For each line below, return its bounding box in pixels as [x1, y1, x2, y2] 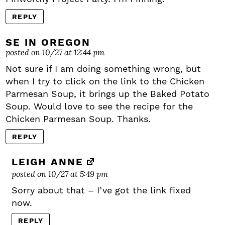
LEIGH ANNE [12, 156, 83, 168]
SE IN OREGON [6, 36, 90, 49]
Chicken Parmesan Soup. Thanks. [6, 114, 151, 125]
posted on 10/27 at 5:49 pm [12, 168, 108, 179]
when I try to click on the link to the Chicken [6, 76, 204, 87]
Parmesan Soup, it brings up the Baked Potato [6, 88, 209, 99]
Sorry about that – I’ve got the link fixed [12, 185, 191, 196]
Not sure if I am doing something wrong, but [6, 63, 201, 74]
